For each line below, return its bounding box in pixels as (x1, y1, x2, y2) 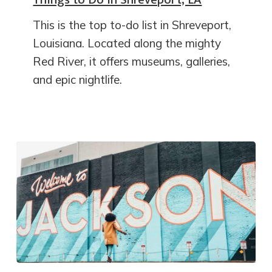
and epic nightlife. (33, 72, 123, 87)
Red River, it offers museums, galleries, (33, 53, 231, 69)
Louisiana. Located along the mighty (33, 35, 222, 50)
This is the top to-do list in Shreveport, (33, 17, 232, 32)
